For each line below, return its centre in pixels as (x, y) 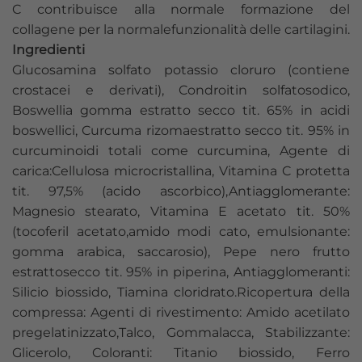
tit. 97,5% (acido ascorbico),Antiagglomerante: (181, 192)
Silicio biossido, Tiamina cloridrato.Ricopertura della (181, 293)
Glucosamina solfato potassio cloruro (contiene (181, 70)
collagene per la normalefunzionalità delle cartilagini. (181, 30)
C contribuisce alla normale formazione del (181, 10)
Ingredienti (48, 50)
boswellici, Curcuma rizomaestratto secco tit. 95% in (181, 131)
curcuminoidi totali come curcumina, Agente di (181, 151)
